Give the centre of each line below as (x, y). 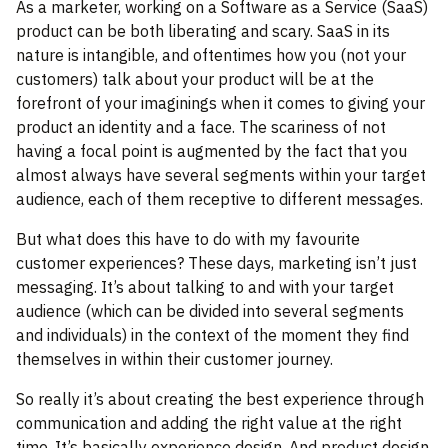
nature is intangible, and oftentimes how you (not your (211, 55)
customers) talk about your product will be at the (195, 79)
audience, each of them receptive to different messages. (219, 199)
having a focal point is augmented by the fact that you (211, 151)
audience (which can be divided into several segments (210, 311)
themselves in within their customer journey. (174, 359)
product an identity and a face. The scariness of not (201, 127)
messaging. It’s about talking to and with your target (205, 287)
